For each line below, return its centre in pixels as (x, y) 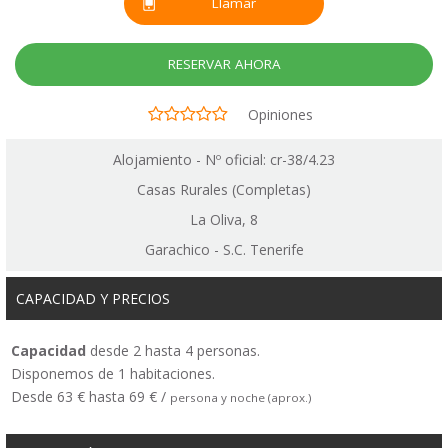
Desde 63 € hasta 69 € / (90, 397)
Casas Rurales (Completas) (224, 190)
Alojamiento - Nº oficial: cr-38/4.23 (224, 160)
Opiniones (280, 114)
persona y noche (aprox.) (241, 398)
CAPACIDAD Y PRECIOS (93, 299)
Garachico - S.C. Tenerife (224, 250)
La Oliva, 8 (224, 220)
